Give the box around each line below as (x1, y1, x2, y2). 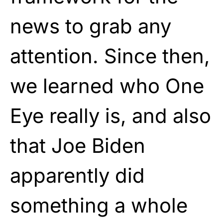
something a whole (10, 193, 188, 218)
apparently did (10, 163, 145, 188)
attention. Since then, (10, 43, 210, 68)
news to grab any (10, 13, 171, 38)
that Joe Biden (10, 133, 145, 158)
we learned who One (10, 73, 204, 98)
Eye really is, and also (10, 103, 211, 128)
